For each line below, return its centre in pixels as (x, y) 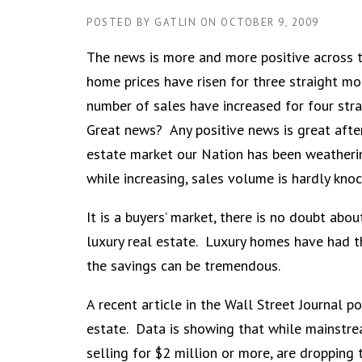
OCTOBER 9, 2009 (270, 22)
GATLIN (175, 22)
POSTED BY (120, 22)
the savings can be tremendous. (183, 265)
